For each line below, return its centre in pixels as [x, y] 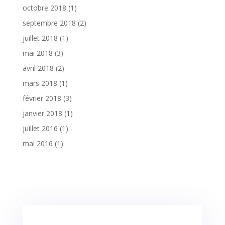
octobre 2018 [44, 8]
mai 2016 [37, 143]
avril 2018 [38, 68]
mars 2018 [40, 83]
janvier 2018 [42, 113]
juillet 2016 [40, 128]
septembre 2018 [49, 23]
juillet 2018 [40, 38]
